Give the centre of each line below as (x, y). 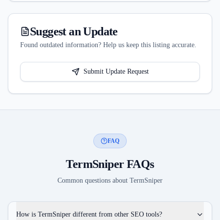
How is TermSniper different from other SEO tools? (89, 214)
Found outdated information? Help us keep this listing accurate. (108, 45)
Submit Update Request (116, 71)
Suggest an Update (74, 31)
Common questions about (94, 180)
